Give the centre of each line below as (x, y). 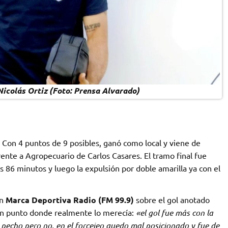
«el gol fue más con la (173, 213)
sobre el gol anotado (172, 200)
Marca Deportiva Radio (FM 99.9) (69, 200)
